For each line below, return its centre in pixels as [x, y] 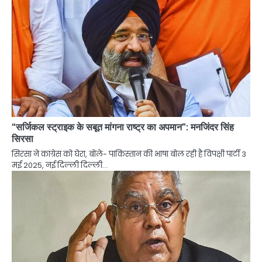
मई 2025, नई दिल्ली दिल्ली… [60, 165]
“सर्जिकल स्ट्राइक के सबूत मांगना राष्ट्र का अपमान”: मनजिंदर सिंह [123, 127]
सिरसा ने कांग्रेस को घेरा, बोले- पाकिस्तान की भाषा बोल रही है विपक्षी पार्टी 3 [129, 154]
